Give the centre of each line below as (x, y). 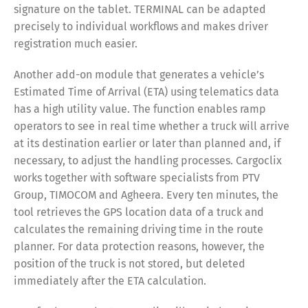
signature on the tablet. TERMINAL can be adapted (140, 9)
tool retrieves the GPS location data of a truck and (139, 212)
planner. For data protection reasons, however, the (139, 246)
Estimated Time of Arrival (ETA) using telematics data (146, 91)
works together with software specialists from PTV (137, 177)
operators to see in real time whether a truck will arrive (152, 126)
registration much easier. (76, 43)
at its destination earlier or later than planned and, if (147, 143)
